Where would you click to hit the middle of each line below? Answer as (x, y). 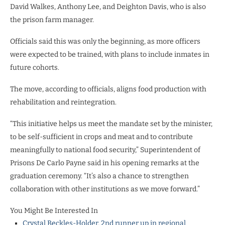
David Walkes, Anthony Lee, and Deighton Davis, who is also (108, 7)
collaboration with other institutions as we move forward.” (105, 189)
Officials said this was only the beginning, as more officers (105, 41)
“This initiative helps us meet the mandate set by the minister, (111, 124)
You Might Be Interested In (54, 210)
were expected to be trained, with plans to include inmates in (110, 54)
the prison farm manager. (52, 20)
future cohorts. (35, 67)
